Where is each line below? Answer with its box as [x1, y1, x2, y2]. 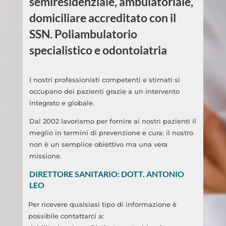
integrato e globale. [29, 98, 94, 107]
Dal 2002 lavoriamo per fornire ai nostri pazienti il [29, 117, 196, 125]
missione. [29, 151, 62, 160]
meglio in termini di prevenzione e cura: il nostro [29, 128, 193, 137]
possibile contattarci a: [28, 211, 104, 220]
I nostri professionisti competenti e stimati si [29, 75, 180, 84]
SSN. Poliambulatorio [29, 26, 137, 41]
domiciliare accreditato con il [29, 10, 176, 25]
